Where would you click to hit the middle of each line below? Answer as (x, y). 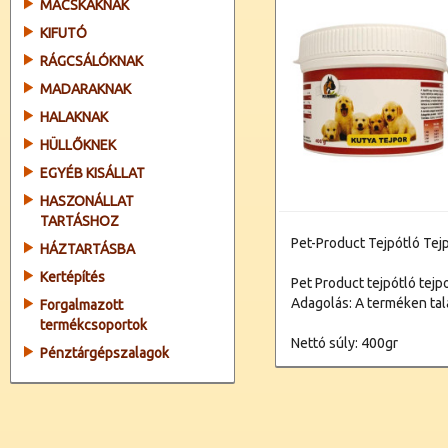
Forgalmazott (81, 305)
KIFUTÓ (63, 33)
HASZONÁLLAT (87, 201)
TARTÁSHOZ (79, 221)
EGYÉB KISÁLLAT (92, 173)
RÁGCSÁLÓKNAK (91, 61)
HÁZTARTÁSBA (87, 249)
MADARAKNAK (85, 89)
